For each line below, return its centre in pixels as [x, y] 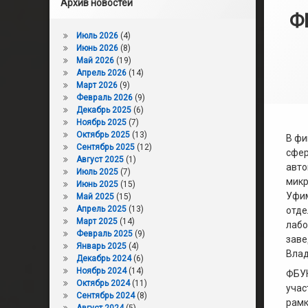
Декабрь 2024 [103, 258]
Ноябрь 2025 [101, 122]
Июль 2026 [97, 36]
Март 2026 [97, 85]
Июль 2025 [97, 172]
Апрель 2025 [101, 209]
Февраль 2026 [104, 98]
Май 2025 [95, 197]
